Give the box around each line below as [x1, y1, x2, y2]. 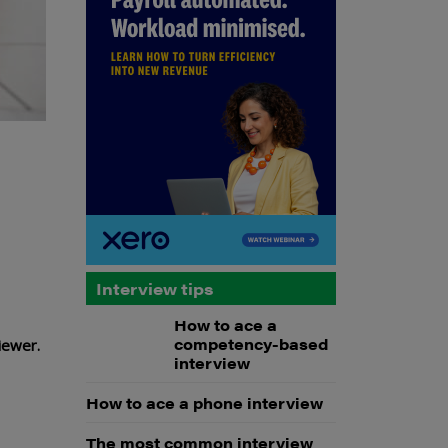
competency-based [173, 333, 328, 354]
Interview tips [96, 277, 213, 300]
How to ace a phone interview [86, 392, 323, 413]
